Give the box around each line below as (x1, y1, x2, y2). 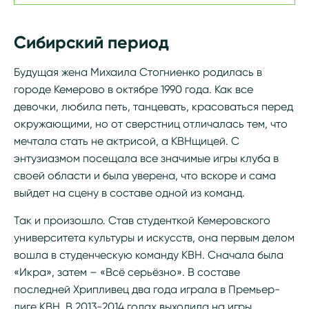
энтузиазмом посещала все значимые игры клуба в (14, 152, 279, 165)
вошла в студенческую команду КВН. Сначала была (14, 248, 283, 261)
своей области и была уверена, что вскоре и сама (14, 169, 276, 182)
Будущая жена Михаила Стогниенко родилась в (14, 66, 262, 79)
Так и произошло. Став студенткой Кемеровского (14, 214, 270, 227)
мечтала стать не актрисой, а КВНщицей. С (14, 134, 239, 148)
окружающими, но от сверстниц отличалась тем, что (14, 117, 288, 130)
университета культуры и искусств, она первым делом (14, 231, 295, 244)
